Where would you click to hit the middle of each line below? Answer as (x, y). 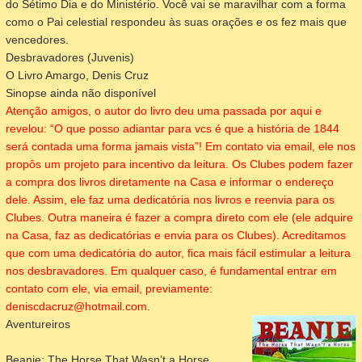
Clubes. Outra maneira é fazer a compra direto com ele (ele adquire (179, 217)
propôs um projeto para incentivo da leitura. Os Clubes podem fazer (179, 164)
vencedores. (37, 39)
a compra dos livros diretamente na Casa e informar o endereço (170, 181)
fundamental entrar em (278, 270)
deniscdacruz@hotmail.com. (78, 306)
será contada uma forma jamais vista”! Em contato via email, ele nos (181, 146)
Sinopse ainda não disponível (81, 93)
